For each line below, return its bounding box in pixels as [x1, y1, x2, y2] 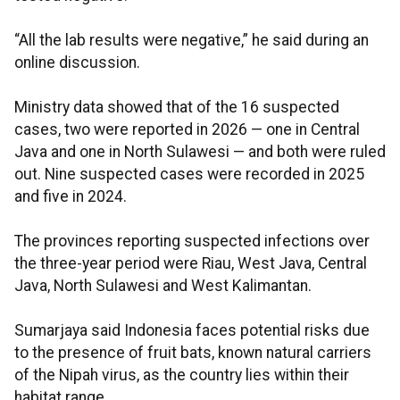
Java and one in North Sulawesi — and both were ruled [14, 143, 386, 162]
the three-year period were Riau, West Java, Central [14, 254, 367, 273]
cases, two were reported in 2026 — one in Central [14, 121, 360, 139]
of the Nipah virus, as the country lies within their [14, 366, 349, 385]
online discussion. [14, 54, 140, 72]
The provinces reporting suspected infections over [14, 232, 370, 251]
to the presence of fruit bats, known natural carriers [14, 344, 371, 362]
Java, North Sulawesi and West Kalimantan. [14, 277, 312, 296]
